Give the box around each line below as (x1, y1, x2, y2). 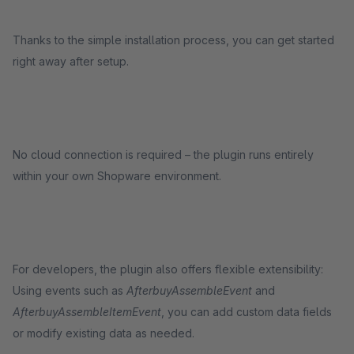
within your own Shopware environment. (13, 169, 221, 183)
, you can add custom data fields (161, 305, 332, 318)
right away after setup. (13, 55, 129, 68)
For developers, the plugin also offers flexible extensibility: (13, 262, 323, 276)
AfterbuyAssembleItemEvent (13, 305, 161, 318)
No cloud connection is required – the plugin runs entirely (13, 148, 314, 161)
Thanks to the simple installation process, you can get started (13, 33, 334, 47)
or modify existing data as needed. (13, 326, 194, 340)
